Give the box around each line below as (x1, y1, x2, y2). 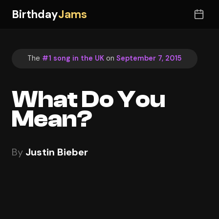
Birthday (12, 7, 58, 22)
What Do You (12, 86, 165, 113)
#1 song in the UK (42, 54, 104, 63)
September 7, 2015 (116, 54, 182, 63)
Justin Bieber (25, 145, 88, 158)
